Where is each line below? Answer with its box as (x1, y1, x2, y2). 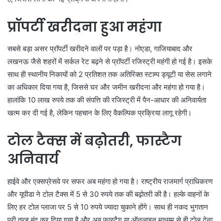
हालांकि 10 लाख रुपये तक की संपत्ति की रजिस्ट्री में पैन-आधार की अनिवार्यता (7, 95, 206, 105)
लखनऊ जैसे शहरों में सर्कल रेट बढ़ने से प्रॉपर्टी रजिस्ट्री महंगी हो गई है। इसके (7, 57, 212, 67)
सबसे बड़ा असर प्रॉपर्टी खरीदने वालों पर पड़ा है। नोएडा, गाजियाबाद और (7, 44, 192, 54)
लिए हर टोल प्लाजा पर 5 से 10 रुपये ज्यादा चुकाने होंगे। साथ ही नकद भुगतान (7, 202, 208, 212)
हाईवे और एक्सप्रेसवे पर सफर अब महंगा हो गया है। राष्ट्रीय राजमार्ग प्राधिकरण (7, 176, 213, 186)
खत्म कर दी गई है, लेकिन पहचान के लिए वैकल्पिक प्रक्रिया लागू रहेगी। (7, 108, 192, 118)
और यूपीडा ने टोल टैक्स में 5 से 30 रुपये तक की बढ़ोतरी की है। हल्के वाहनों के (7, 189, 209, 199)
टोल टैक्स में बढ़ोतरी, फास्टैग (7, 132, 182, 150)
